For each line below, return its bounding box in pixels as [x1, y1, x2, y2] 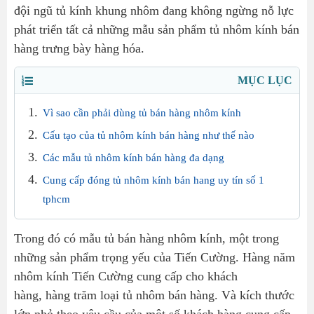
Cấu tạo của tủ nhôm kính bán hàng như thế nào [43, 130, 254, 142]
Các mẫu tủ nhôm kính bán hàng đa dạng [43, 152, 224, 164]
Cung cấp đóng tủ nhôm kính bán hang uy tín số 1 [43, 175, 264, 186]
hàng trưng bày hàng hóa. [14, 41, 144, 56]
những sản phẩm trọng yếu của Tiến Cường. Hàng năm [14, 250, 295, 265]
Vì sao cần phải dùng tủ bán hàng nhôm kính [43, 107, 241, 119]
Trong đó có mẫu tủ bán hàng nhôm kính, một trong [14, 231, 279, 246]
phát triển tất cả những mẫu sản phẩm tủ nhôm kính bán [14, 22, 299, 37]
